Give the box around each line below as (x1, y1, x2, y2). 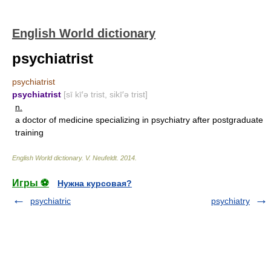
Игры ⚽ (12, 178, 49, 188)
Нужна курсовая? (57, 178, 132, 188)
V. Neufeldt (85, 154, 117, 162)
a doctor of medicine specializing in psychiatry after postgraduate (15, 115, 263, 125)
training (15, 128, 44, 137)
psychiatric (30, 196, 71, 206)
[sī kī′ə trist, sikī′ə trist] (64, 90, 148, 99)
